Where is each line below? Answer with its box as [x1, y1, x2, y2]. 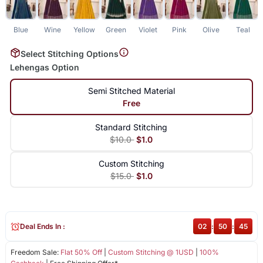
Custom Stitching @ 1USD [107, 248, 194, 257]
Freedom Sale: [10, 248, 60, 257]
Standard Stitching [95, 122, 168, 133]
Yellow [73, 25, 96, 34]
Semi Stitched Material [87, 86, 175, 96]
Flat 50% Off [60, 248, 102, 257]
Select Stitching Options [20, 48, 119, 59]
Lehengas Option [9, 62, 79, 73]
